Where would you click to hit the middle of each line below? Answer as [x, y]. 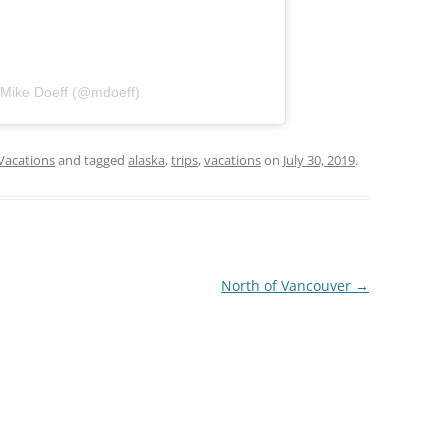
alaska [146, 159]
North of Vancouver [287, 285]
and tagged [91, 159]
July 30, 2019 [319, 159]
